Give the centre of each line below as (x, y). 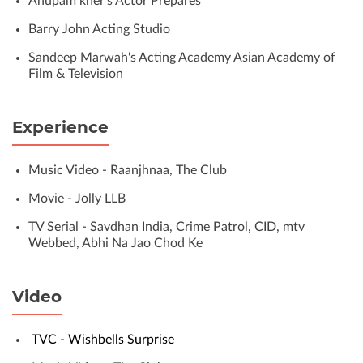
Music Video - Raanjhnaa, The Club (128, 170)
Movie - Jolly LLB (77, 199)
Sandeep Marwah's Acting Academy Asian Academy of (182, 58)
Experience (60, 127)
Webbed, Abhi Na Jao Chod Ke (115, 243)
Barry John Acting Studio (99, 29)
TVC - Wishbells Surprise (101, 340)
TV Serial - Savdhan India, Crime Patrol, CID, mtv (167, 227)
